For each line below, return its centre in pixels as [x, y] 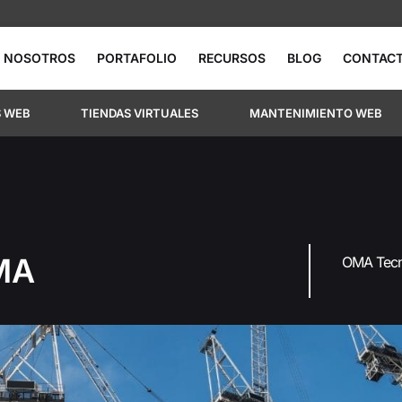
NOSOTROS [39, 58]
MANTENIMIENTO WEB [315, 113]
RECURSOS [232, 58]
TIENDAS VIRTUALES [140, 113]
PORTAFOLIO [137, 58]
